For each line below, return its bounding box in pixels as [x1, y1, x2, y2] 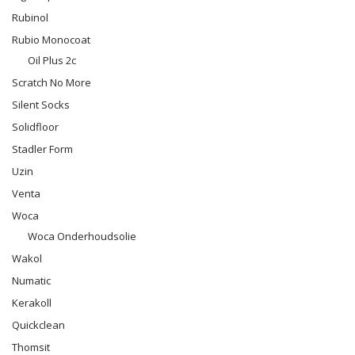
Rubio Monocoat [12, 32, 90, 47]
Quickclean [12, 318, 65, 332]
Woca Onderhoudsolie [28, 229, 136, 243]
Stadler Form [12, 142, 73, 156]
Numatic [12, 273, 51, 288]
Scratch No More [12, 75, 91, 90]
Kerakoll [12, 296, 52, 310]
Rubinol [12, 10, 48, 25]
